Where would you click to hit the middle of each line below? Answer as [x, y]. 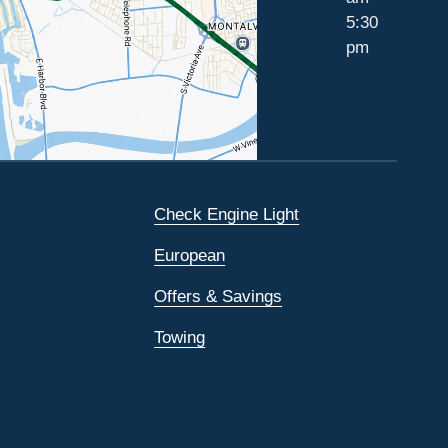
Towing [180, 337]
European [190, 255]
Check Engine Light [227, 214]
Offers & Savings [218, 296]
